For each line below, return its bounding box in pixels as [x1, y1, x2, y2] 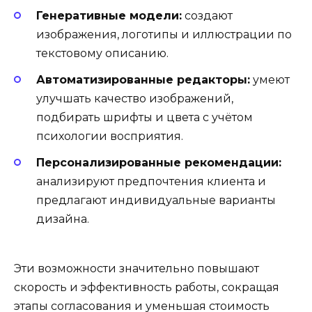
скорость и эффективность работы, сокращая [14, 280, 279, 294]
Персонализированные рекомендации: [36, 156, 281, 170]
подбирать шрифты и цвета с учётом [36, 111, 253, 125]
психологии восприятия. [36, 130, 183, 143]
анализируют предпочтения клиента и [36, 175, 266, 189]
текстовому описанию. [36, 47, 169, 61]
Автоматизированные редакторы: [36, 73, 250, 87]
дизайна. [36, 212, 89, 226]
